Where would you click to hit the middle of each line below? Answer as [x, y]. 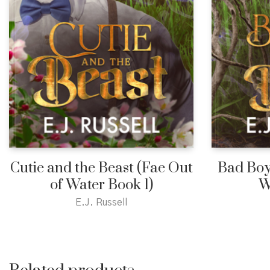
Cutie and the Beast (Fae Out [101, 168]
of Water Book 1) [101, 185]
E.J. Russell [101, 203]
